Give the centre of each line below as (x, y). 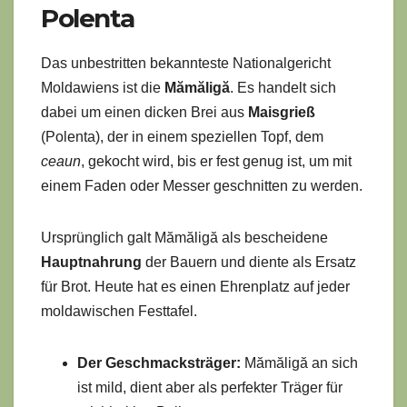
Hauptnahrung (91, 263)
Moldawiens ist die (103, 88)
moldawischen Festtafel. (119, 312)
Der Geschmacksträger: (159, 363)
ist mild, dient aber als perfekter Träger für (210, 388)
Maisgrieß (282, 113)
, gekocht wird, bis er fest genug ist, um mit (216, 162)
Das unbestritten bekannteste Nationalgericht (186, 64)
